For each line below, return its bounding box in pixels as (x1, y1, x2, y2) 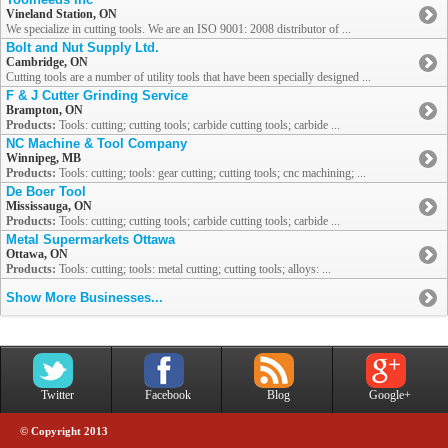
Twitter (40, 388, 74, 403)
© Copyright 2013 (20, 426, 108, 438)
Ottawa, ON (6, 247, 68, 262)
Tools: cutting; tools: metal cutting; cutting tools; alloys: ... (56, 262, 331, 277)
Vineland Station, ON (6, 7, 117, 22)
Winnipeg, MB (6, 151, 81, 166)
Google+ (369, 388, 411, 403)
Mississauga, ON (6, 199, 92, 214)
